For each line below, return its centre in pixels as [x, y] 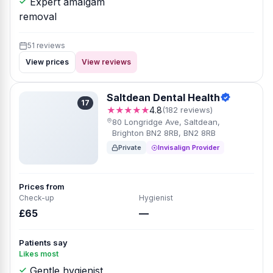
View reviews [106, 62]
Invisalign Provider [189, 147]
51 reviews [46, 45]
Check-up [37, 198]
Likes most [39, 254]
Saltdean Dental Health [163, 97]
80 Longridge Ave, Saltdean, [166, 122]
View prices [47, 62]
